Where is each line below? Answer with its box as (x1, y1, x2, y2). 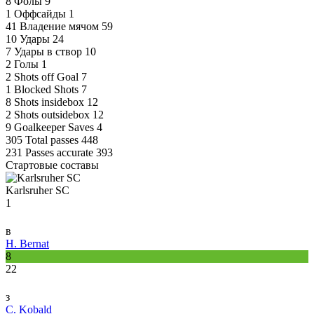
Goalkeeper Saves (14, 121, 94, 134)
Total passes (25, 134, 78, 146)
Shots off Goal (14, 71, 78, 83)
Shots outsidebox (14, 109, 90, 121)
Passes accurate (25, 146, 93, 159)
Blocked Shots (14, 83, 78, 96)
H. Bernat (6, 238, 49, 250)
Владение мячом (20, 20, 99, 33)
